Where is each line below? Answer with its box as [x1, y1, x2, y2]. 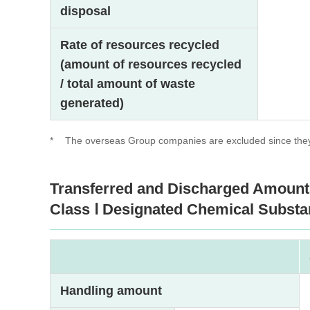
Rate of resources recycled [60, 38, 220, 53]
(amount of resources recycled [60, 57, 242, 72]
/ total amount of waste [60, 77, 196, 91]
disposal [60, 4, 111, 19]
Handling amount [60, 284, 163, 298]
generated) [60, 96, 125, 111]
